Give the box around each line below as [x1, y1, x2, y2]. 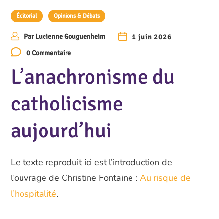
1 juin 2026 [131, 32, 172, 41]
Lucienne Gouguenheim [35, 32, 105, 41]
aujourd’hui [11, 118, 112, 143]
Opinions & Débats [54, 12, 100, 20]
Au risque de [140, 172, 191, 184]
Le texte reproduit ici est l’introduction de [11, 156, 173, 168]
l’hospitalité [11, 188, 57, 199]
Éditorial [16, 12, 38, 20]
